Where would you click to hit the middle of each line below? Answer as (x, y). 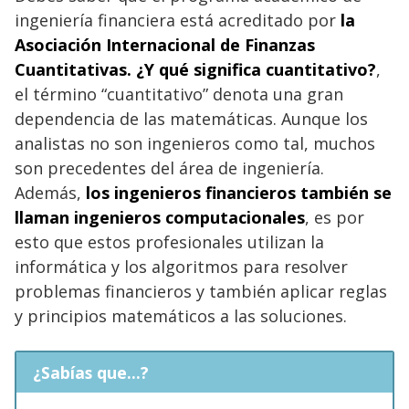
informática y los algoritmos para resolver (181, 266)
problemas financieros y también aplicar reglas (201, 291)
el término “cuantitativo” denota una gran (179, 94)
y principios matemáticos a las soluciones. (181, 315)
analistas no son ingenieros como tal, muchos (195, 143)
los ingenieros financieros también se (239, 192)
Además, (50, 192)
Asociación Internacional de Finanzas (165, 44)
